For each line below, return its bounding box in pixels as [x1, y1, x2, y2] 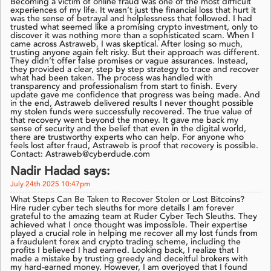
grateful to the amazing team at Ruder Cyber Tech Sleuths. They [10, 212, 257, 221]
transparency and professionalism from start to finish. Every [10, 82, 237, 91]
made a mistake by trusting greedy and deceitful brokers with [10, 255, 248, 264]
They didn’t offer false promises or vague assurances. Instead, [10, 57, 248, 66]
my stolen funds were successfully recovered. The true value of [10, 108, 252, 117]
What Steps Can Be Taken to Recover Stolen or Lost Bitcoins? [10, 195, 244, 204]
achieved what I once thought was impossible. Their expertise [10, 221, 247, 230]
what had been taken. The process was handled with [10, 74, 213, 83]
